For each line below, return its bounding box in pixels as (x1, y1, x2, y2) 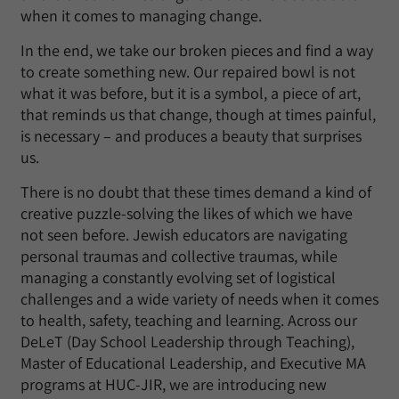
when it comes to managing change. (20, 5, 262, 26)
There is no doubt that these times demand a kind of (20, 182, 371, 202)
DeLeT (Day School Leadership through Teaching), (20, 331, 354, 352)
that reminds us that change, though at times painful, (20, 104, 376, 125)
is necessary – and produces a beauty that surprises (20, 126, 362, 146)
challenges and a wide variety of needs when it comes (20, 289, 379, 309)
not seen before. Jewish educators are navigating (20, 224, 347, 245)
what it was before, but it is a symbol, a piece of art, (20, 83, 361, 103)
